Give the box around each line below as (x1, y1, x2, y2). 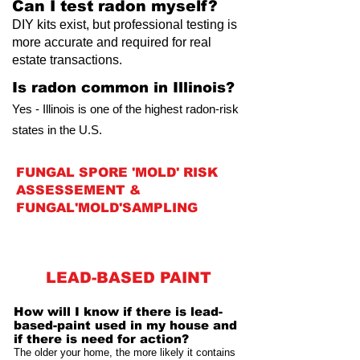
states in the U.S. (12, 123, 102, 137)
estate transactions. (12, 53, 122, 67)
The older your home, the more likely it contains (14, 346, 235, 358)
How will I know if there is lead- (14, 305, 223, 318)
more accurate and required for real (12, 35, 211, 49)
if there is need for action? (14, 332, 193, 346)
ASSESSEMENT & (16, 183, 141, 197)
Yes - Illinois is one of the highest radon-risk (12, 102, 239, 116)
